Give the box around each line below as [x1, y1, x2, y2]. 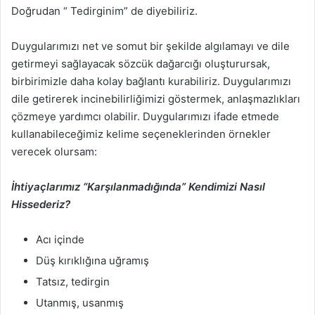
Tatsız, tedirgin [36, 275, 110, 288]
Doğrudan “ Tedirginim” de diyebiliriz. [11, 4, 198, 18]
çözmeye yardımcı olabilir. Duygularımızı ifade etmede [11, 110, 279, 123]
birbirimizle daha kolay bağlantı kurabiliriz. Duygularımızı [11, 75, 291, 88]
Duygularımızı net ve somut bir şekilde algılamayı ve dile [11, 39, 290, 53]
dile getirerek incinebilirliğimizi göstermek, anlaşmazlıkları [11, 92, 300, 105]
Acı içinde [36, 233, 84, 246]
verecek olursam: [11, 145, 97, 158]
